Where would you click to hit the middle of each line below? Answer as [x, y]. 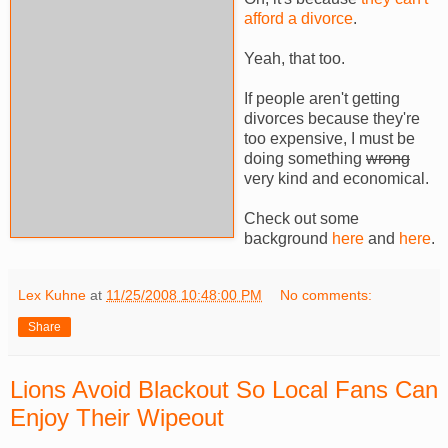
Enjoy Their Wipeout [117, 417]
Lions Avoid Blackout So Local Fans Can [224, 389]
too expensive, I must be [329, 138]
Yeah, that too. [294, 58]
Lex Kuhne [52, 294]
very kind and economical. [336, 178]
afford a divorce [298, 18]
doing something [305, 158]
